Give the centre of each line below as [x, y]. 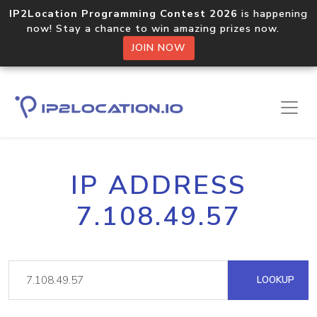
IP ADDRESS [158, 185]
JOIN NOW [158, 48]
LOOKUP [274, 280]
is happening [273, 13]
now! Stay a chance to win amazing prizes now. [158, 28]
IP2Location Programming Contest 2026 [123, 13]
